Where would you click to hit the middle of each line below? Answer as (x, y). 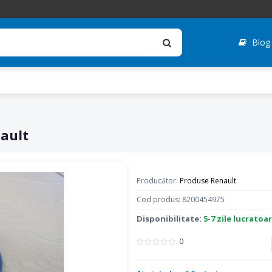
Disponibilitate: (170, 219)
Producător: (158, 181)
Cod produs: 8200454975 (180, 199)
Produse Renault (208, 181)
